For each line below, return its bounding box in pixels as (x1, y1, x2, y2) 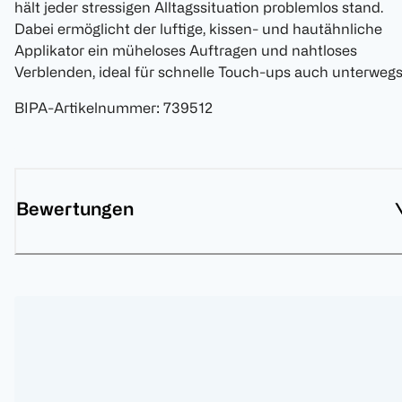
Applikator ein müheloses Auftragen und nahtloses (14, 42, 357, 59)
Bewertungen (16, 198, 134, 220)
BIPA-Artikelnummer (14, 100, 156, 117)
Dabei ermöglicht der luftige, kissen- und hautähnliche (14, 21, 382, 38)
